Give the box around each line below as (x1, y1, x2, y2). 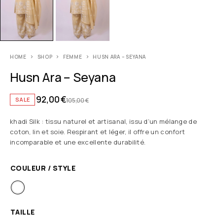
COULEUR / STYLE (10, 163, 76, 173)
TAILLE (10, 207, 35, 217)
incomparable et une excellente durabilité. (10, 138, 146, 147)
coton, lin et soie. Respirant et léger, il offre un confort (10, 127, 185, 137)
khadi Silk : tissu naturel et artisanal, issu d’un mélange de (10, 117, 197, 126)
